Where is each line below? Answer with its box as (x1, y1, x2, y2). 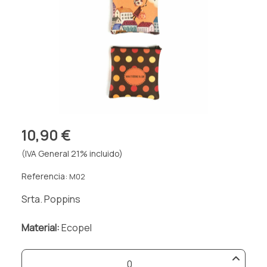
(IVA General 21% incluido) (21, 147, 123, 159)
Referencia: (21, 170, 69, 182)
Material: (21, 221, 60, 234)
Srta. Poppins (21, 192, 80, 206)
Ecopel (61, 221, 92, 234)
